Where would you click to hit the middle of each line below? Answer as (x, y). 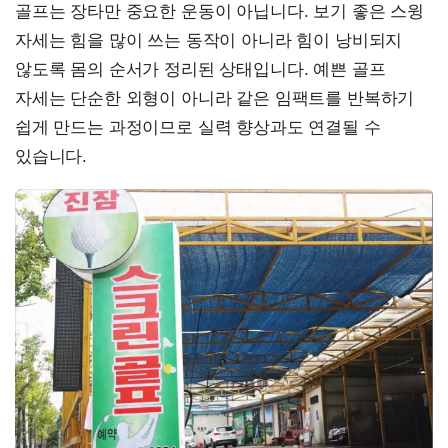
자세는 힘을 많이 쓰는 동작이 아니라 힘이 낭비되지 (209, 40)
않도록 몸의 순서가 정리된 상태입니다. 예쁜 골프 (200, 69)
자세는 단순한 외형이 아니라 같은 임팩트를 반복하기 (215, 98)
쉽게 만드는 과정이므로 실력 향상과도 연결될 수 (198, 127)
